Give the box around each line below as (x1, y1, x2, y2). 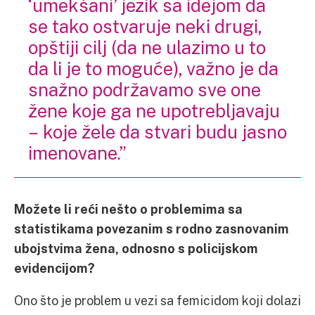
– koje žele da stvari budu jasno (28, 120, 287, 143)
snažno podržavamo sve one (28, 78, 261, 101)
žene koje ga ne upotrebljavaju (28, 99, 280, 122)
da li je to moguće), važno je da (28, 57, 278, 79)
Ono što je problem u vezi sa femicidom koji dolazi (14, 292, 301, 308)
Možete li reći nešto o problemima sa (14, 201, 243, 217)
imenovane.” (28, 141, 126, 164)
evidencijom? (14, 260, 95, 276)
